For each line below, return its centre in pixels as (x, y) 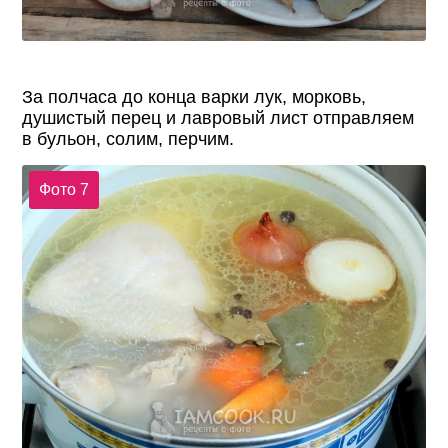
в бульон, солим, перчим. (128, 138)
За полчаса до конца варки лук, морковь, (194, 96)
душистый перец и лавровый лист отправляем (218, 117)
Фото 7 (63, 190)
